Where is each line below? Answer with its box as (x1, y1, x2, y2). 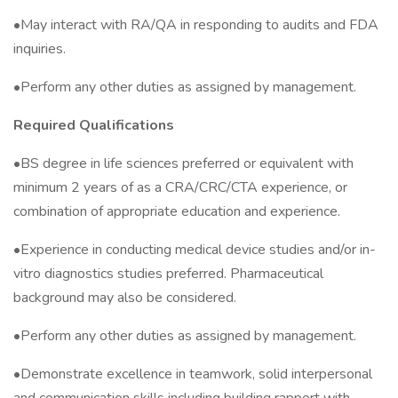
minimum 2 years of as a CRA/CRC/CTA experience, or (13, 178, 347, 197)
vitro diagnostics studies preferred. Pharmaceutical (13, 264, 323, 283)
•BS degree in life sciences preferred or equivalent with (13, 154, 354, 173)
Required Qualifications (13, 115, 178, 135)
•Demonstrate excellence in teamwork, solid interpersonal (13, 364, 372, 384)
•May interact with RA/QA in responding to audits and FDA (13, 15, 378, 35)
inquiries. (13, 39, 66, 59)
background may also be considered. (13, 288, 236, 307)
